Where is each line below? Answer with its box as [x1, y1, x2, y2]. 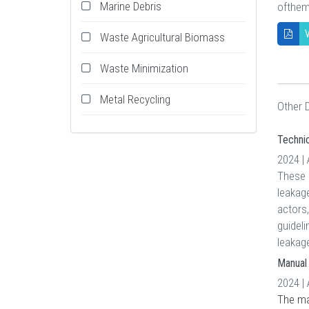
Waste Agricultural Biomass [100, 30, 225, 44]
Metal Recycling [100, 92, 170, 106]
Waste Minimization [100, 61, 188, 75]
